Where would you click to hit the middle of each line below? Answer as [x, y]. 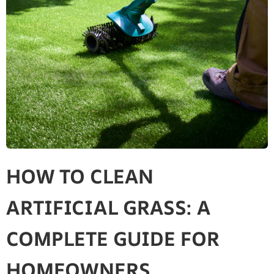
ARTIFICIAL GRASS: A [108, 208]
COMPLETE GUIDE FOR [113, 239]
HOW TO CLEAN [80, 176]
